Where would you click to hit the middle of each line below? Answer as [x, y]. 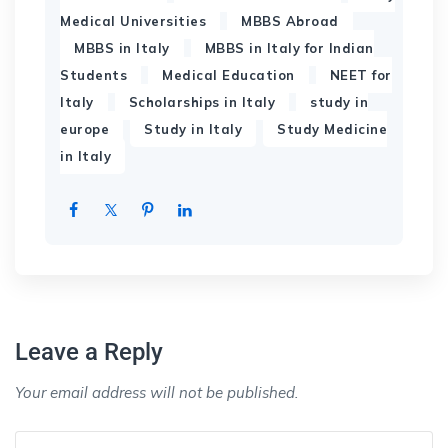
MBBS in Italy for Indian [289, 47]
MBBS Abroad [290, 20]
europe [84, 128]
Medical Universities [133, 20]
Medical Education [228, 74]
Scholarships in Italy [201, 101]
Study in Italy [193, 128]
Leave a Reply [89, 351]
